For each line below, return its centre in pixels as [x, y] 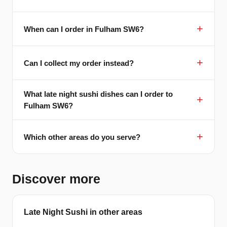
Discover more [56, 179]
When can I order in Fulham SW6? [84, 29]
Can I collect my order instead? [79, 63]
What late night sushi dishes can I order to [98, 94]
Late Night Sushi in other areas [83, 212]
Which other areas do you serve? [82, 137]
